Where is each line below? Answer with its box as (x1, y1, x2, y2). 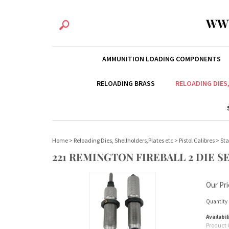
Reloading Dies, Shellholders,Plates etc (74, 136, 173, 144)
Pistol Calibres (179, 136, 215, 144)
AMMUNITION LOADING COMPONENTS (102, 54, 221, 63)
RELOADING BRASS (96, 79, 155, 88)
